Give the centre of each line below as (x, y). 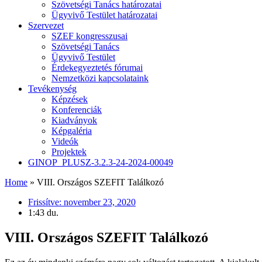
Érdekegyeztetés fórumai (97, 68)
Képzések (70, 99)
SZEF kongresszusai (89, 36)
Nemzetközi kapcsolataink (100, 78)
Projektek (69, 152)
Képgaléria (72, 131)
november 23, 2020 (100, 202)
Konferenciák (77, 110)
